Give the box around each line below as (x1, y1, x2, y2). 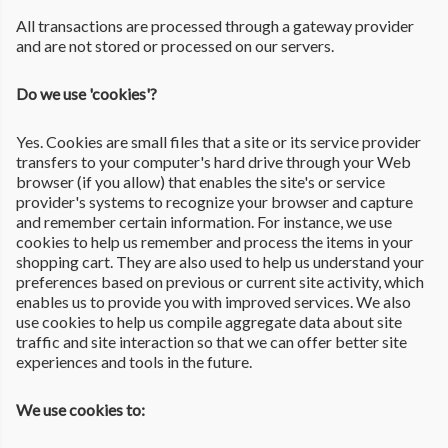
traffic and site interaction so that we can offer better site (16, 331, 407, 351)
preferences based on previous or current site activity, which (16, 271, 424, 291)
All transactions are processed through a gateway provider (16, 15, 414, 35)
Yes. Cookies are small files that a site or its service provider (16, 131, 421, 151)
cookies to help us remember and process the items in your (16, 231, 413, 251)
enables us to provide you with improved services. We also (16, 291, 411, 311)
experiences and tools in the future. (16, 351, 252, 371)
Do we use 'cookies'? (16, 83, 157, 103)
